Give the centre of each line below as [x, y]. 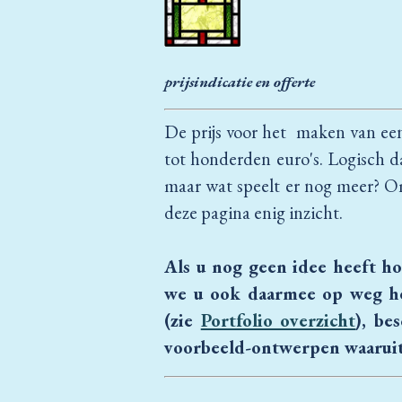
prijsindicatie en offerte [240, 82]
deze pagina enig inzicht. [255, 212]
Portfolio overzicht [278, 319]
